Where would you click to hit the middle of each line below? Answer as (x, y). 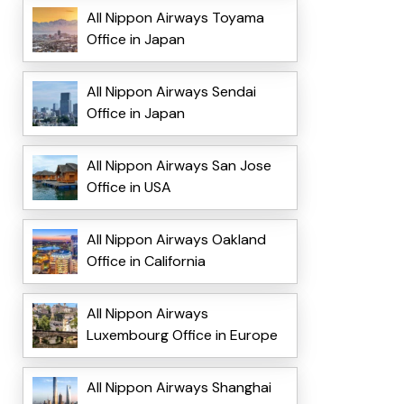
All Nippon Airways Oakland (176, 240)
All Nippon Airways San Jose (179, 166)
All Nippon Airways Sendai (171, 92)
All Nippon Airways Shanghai (179, 388)
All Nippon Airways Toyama (175, 18)
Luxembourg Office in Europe (182, 335)
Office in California (146, 262)
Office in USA (129, 188)
